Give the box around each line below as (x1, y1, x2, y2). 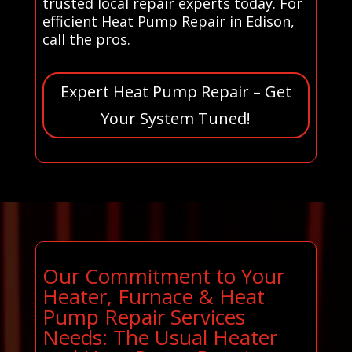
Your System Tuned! (101, 107, 251, 129)
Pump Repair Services (42, 302, 245, 331)
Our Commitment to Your (42, 261, 284, 290)
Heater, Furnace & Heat (42, 281, 265, 310)
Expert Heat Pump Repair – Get (60, 80, 291, 102)
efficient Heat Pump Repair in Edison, (42, 11, 295, 31)
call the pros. (42, 29, 130, 49)
